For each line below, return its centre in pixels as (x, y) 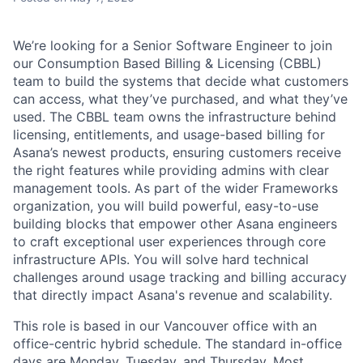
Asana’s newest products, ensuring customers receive (177, 153)
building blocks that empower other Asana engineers (175, 224)
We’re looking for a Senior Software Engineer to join (173, 46)
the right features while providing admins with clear (171, 171)
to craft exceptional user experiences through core (169, 242)
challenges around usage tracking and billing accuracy (180, 278)
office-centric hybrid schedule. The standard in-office (177, 344)
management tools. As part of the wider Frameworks (175, 188)
